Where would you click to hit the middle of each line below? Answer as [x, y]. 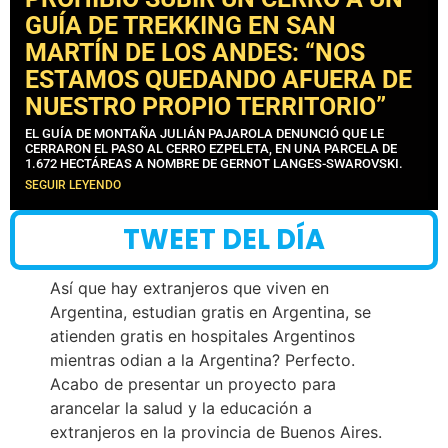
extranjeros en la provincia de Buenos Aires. [216, 431]
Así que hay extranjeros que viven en [189, 287]
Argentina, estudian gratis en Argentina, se [210, 311]
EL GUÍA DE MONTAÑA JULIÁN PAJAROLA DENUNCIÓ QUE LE [204, 133]
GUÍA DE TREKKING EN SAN [180, 25]
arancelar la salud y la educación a [181, 407]
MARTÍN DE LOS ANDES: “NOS [195, 52]
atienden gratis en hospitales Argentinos [202, 335]
